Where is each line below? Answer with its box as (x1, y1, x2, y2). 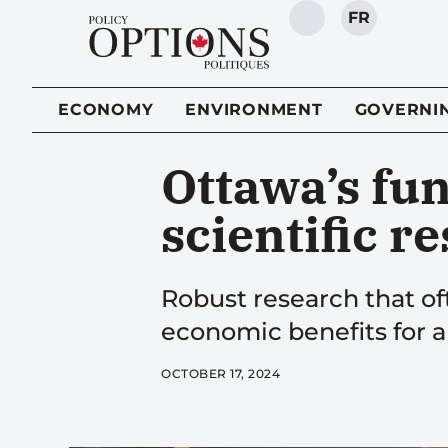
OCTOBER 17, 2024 (161, 366, 281, 381)
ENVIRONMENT (185, 100, 323, 119)
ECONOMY (58, 100, 154, 119)
